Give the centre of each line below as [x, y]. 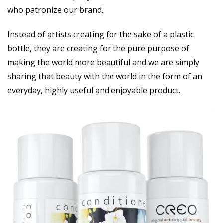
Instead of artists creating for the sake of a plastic [101, 35]
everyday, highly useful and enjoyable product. [94, 90]
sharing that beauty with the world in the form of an [105, 76]
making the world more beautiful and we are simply [103, 62]
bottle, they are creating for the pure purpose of [98, 49]
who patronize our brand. [55, 10]
